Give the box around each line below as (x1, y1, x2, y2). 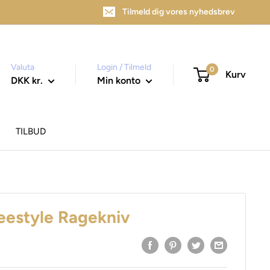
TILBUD (16, 125, 46, 137)
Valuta (11, 62, 34, 73)
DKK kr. (11, 75, 43, 87)
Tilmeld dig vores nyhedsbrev (122, 7, 235, 17)
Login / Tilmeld (97, 62, 151, 73)
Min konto (97, 75, 143, 87)
